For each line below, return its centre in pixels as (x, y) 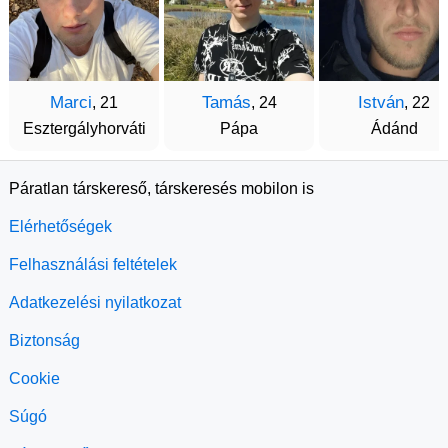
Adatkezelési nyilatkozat (95, 302)
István (381, 102)
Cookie (34, 378)
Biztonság (44, 340)
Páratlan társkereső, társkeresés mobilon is (161, 188)
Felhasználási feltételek (93, 264)
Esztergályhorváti (84, 128)
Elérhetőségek (60, 226)
